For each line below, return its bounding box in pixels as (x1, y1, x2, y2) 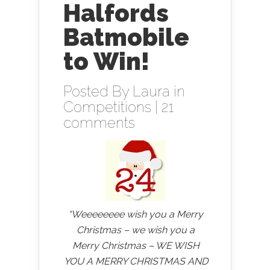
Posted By (63, 83, 133, 100)
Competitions (63, 98, 151, 116)
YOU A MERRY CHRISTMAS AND (63, 256, 208, 267)
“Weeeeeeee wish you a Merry (68, 209, 203, 220)
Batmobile (63, 23, 189, 51)
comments (63, 114, 135, 131)
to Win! (63, 47, 149, 75)
